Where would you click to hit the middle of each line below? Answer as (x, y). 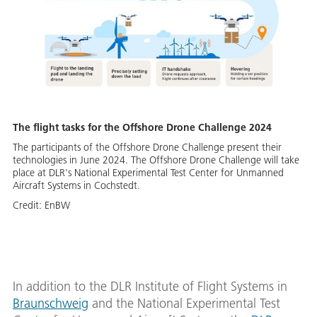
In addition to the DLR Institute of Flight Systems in (150, 286)
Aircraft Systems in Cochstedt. (76, 185)
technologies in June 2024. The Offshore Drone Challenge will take (156, 160)
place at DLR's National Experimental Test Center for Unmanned (148, 172)
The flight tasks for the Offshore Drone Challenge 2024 (142, 127)
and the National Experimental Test (184, 303)
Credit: (29, 205)
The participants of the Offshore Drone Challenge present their (147, 147)
